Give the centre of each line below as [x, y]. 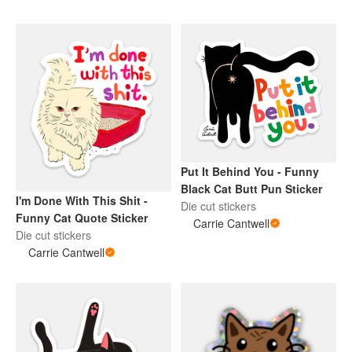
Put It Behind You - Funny [250, 171]
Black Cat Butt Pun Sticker [251, 188]
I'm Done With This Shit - [82, 200]
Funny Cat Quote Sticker [82, 217]
